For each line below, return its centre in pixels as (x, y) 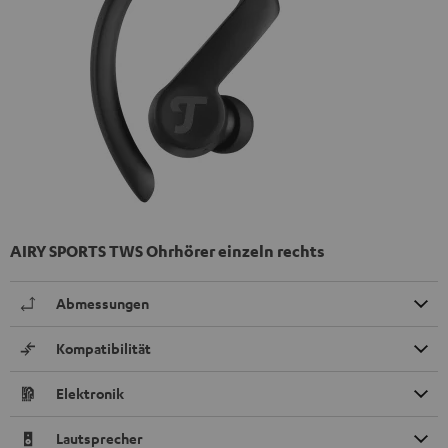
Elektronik (90, 393)
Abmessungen (102, 303)
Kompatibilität (103, 348)
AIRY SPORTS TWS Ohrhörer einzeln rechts (167, 250)
